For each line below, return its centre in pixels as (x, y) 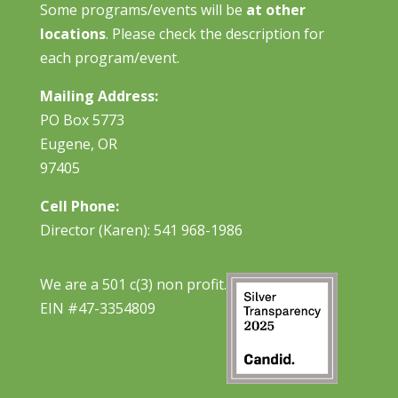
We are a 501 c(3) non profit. (133, 284)
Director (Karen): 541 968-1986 (141, 230)
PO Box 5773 (82, 119)
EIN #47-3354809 (97, 308)
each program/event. (109, 57)
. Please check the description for (215, 33)
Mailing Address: (99, 96)
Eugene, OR (78, 143)
